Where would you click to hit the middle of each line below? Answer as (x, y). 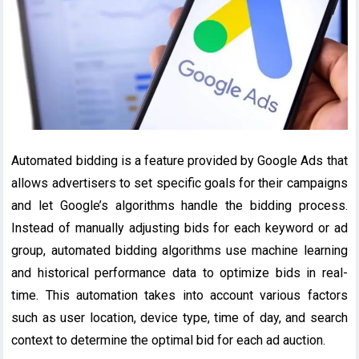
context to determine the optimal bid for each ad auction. (169, 340)
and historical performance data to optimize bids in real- (179, 272)
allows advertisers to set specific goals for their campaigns (179, 183)
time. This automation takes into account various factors (179, 295)
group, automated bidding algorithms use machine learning (179, 250)
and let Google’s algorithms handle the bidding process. (179, 205)
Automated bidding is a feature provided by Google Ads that (179, 160)
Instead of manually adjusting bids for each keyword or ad (179, 228)
